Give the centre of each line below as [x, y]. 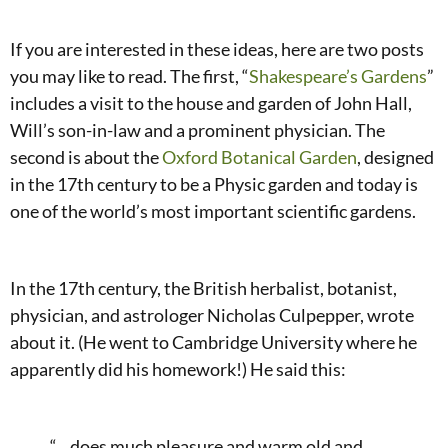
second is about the [84, 156]
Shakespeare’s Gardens [338, 75]
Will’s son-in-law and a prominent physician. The [197, 129]
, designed [395, 156]
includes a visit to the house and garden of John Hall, [211, 102]
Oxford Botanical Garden [258, 156]
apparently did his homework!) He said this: [178, 368]
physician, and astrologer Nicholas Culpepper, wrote [212, 314]
